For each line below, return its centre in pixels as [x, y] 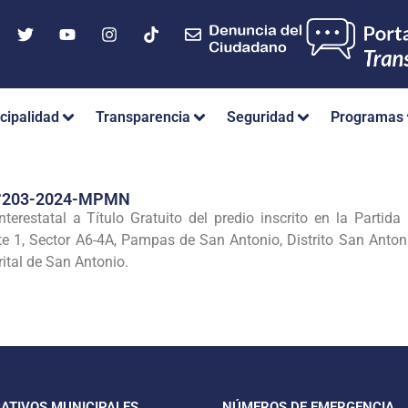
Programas [367, 117]
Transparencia [143, 117]
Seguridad [260, 117]
